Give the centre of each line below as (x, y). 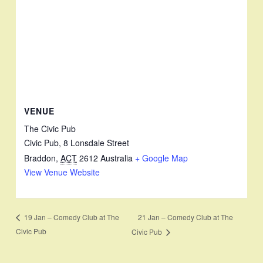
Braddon (40, 158)
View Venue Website (62, 172)
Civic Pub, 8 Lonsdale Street (77, 143)
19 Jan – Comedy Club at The (71, 217)
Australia (117, 158)
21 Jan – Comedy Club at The (186, 217)
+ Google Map (162, 158)
